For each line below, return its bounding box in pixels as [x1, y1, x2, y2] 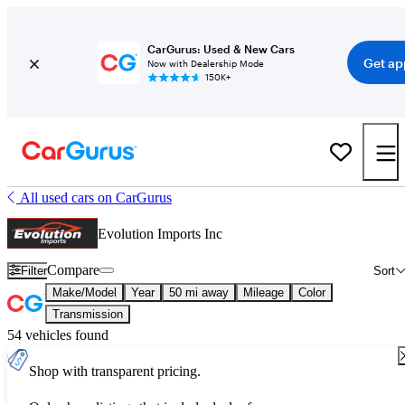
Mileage [243, 286, 284, 299]
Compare [47, 262, 100, 278]
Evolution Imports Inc [98, 226, 222, 241]
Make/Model [52, 286, 117, 299]
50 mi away [169, 286, 229, 299]
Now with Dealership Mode [146, 58, 264, 69]
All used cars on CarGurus [20, 190, 172, 205]
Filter [21, 263, 48, 278]
